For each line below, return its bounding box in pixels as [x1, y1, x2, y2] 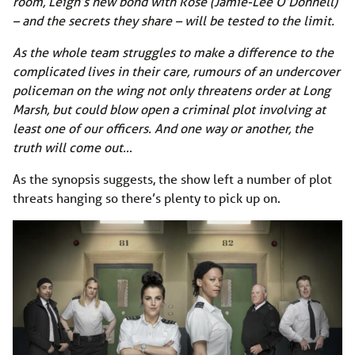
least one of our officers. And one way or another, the [13, 120, 313, 137]
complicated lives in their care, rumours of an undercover [13, 63, 340, 80]
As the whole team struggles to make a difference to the [13, 44, 334, 61]
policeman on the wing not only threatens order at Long [13, 82, 330, 99]
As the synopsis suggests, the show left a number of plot [13, 170, 332, 188]
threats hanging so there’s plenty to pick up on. [13, 189, 281, 207]
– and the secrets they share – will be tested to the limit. [13, 12, 338, 29]
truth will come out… [13, 139, 132, 156]
